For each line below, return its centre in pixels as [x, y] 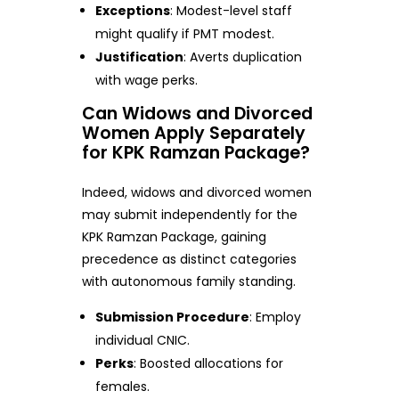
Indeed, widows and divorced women [196, 193]
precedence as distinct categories [189, 260]
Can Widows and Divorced [197, 113]
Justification [140, 57]
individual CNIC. [143, 341]
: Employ [276, 318]
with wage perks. [147, 80]
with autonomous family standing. [188, 282]
